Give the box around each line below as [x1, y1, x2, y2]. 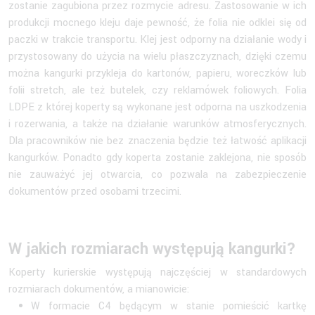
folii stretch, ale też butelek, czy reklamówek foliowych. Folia [8, 82, 307, 98]
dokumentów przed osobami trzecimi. [8, 184, 184, 199]
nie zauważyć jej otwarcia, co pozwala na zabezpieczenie [8, 167, 307, 182]
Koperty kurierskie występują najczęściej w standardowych [8, 264, 307, 280]
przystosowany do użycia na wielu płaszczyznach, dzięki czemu [8, 49, 307, 64]
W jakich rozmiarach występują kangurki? [8, 237, 300, 260]
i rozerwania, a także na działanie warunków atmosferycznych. [8, 116, 307, 131]
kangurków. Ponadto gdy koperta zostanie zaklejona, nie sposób [8, 150, 307, 165]
